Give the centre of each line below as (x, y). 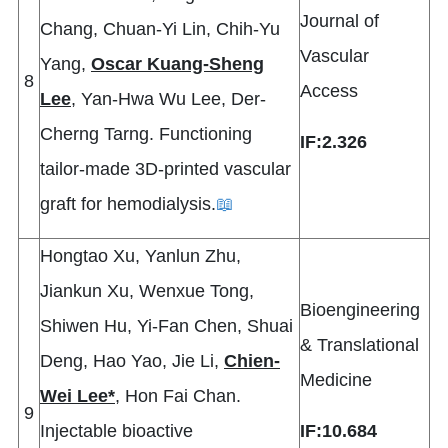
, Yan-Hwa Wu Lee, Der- (168, 99)
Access (329, 91)
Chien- (252, 361)
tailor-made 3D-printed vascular (165, 169)
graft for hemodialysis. (128, 204)
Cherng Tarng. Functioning (146, 134)
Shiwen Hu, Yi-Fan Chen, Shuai (166, 326)
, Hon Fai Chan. (178, 396)
